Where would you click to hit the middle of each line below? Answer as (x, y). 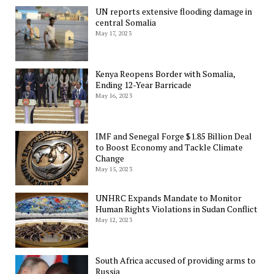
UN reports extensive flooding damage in (174, 12)
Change (110, 158)
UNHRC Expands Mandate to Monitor (169, 198)
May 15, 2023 (114, 169)
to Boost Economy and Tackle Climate (169, 147)
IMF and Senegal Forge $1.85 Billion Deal (174, 136)
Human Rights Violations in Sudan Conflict (177, 209)
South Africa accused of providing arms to (176, 260)
